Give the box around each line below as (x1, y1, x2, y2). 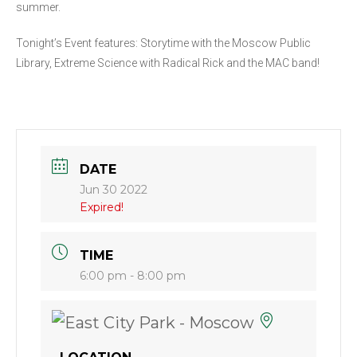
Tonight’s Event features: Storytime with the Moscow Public (16, 36, 311, 49)
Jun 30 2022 (80, 182, 147, 197)
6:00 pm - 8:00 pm (80, 268, 186, 283)
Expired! (80, 199, 124, 214)
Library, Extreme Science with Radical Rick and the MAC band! (16, 56, 320, 69)
